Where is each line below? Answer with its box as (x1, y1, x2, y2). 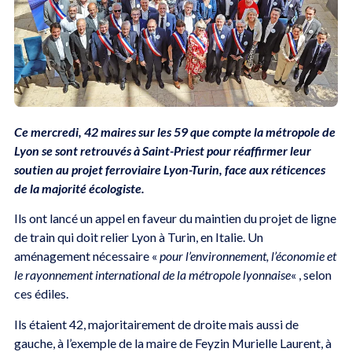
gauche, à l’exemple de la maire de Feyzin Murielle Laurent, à (13, 335, 332, 350)
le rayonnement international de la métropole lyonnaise (13, 267, 291, 283)
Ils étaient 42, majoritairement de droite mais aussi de (13, 316, 299, 332)
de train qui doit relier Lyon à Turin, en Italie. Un (13, 229, 263, 245)
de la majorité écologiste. (13, 180, 145, 196)
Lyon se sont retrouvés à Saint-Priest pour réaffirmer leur (13, 142, 311, 158)
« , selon (290, 267, 332, 283)
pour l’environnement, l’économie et (159, 248, 336, 264)
